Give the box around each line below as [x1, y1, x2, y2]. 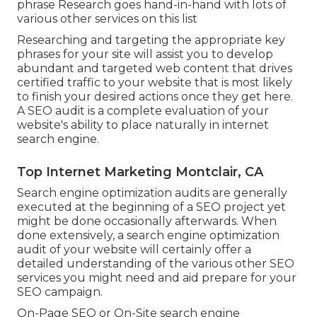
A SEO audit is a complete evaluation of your [17, 104, 269, 118]
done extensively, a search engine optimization [17, 229, 279, 243]
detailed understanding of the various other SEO [17, 257, 294, 271]
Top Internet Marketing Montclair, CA [17, 164, 263, 180]
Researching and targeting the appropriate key [17, 33, 285, 47]
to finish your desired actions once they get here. [17, 90, 293, 104]
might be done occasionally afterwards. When [17, 214, 277, 229]
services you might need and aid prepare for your [17, 271, 296, 285]
